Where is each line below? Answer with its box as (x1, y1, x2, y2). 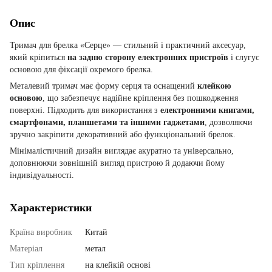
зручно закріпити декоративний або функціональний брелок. (10, 129, 236, 139)
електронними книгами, (160, 105, 254, 115)
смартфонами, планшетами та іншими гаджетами (10, 117, 205, 127)
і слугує (228, 52, 259, 62)
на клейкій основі (85, 260, 151, 270)
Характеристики (10, 201, 92, 214)
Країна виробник (10, 227, 72, 237)
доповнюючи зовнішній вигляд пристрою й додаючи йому (10, 158, 225, 168)
